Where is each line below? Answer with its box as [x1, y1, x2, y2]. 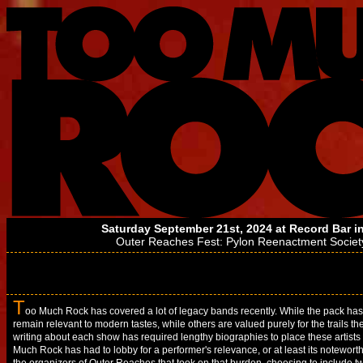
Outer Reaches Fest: [116, 235, 223, 248]
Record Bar [289, 222, 351, 235]
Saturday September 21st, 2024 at [101, 222, 289, 235]
